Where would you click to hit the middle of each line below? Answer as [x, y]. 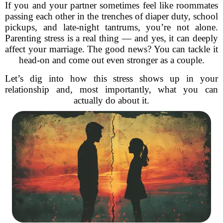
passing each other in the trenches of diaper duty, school [111, 16]
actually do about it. [111, 100]
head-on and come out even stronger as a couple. [111, 60]
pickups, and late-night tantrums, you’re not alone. [111, 27]
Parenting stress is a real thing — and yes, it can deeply [111, 38]
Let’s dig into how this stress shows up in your [111, 78]
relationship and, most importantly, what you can [111, 89]
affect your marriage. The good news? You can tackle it [111, 49]
